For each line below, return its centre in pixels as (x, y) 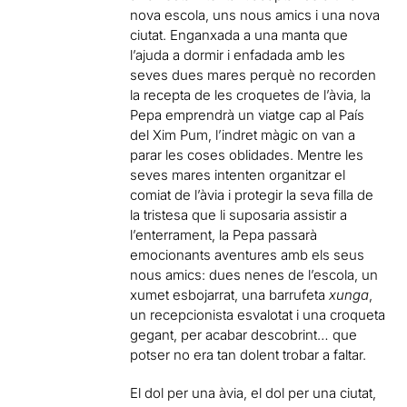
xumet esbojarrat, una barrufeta (230, 294)
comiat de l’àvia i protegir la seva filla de (252, 194)
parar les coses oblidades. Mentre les (247, 154)
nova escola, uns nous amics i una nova (255, 15)
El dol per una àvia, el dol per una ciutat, (253, 392)
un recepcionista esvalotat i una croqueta (258, 314)
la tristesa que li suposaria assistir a (239, 214)
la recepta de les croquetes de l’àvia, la (251, 94)
